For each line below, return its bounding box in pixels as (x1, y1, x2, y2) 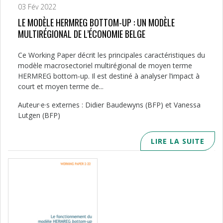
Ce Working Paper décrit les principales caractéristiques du (18, 50, 205, 60)
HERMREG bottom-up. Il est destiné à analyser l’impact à (18, 71, 200, 81)
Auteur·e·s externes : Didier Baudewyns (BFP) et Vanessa (18, 100, 201, 110)
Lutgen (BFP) (18, 110, 60, 120)
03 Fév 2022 (18, 1, 56, 11)
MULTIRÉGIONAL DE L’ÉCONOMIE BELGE (18, 27, 145, 40)
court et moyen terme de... (18, 81, 104, 91)
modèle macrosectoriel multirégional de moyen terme (18, 60, 192, 70)
